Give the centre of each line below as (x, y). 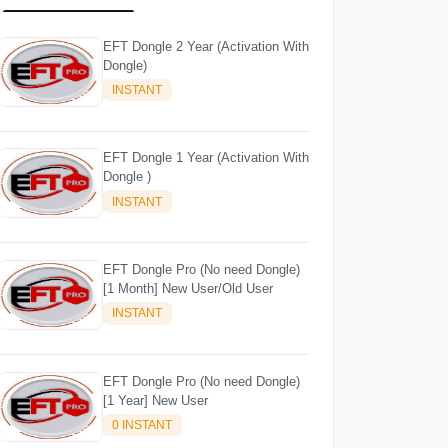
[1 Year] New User (155, 400)
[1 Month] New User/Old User (187, 288)
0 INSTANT (142, 424)
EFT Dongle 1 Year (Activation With (205, 158)
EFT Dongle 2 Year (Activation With (205, 46)
